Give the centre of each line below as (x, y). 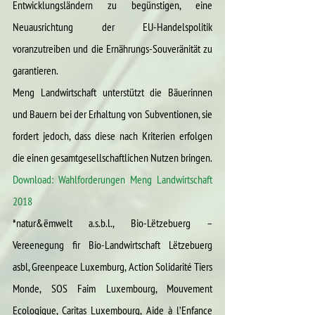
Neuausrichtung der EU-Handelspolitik (112, 26)
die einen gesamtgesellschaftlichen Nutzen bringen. (112, 157)
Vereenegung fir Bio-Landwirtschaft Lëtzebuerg (112, 244)
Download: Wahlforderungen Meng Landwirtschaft (112, 179)
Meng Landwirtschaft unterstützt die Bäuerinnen (112, 92)
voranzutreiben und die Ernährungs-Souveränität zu (112, 48)
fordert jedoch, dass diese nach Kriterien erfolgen (112, 135)
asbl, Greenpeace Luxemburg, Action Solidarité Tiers (112, 266)
